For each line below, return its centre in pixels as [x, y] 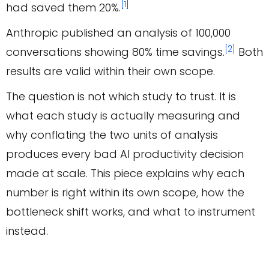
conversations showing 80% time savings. [115, 52]
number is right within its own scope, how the [125, 193]
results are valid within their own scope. [110, 71]
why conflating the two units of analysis [112, 135]
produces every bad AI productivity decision [125, 154]
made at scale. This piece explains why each [125, 174]
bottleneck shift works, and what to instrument [131, 212]
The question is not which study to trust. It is [121, 97]
